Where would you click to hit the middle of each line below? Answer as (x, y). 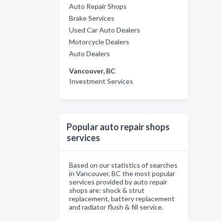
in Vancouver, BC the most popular (122, 173)
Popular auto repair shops (118, 127)
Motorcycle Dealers (99, 41)
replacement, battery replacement (122, 198)
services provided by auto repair (118, 182)
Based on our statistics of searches (123, 165)
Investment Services (101, 81)
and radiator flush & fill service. (116, 207)
